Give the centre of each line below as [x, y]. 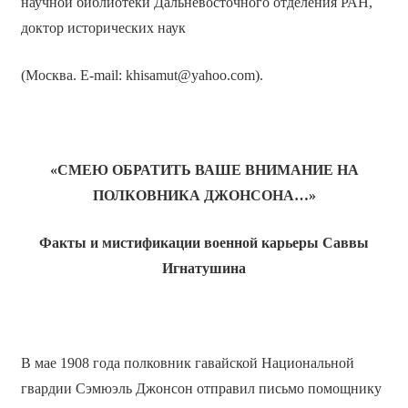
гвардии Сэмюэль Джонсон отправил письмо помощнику [201, 389]
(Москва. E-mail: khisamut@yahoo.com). [142, 76]
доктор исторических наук [103, 28]
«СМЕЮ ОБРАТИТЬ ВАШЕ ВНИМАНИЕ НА [204, 170]
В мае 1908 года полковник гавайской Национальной [187, 363]
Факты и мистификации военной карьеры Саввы [204, 243]
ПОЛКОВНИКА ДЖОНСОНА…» [204, 196]
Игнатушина [204, 269]
